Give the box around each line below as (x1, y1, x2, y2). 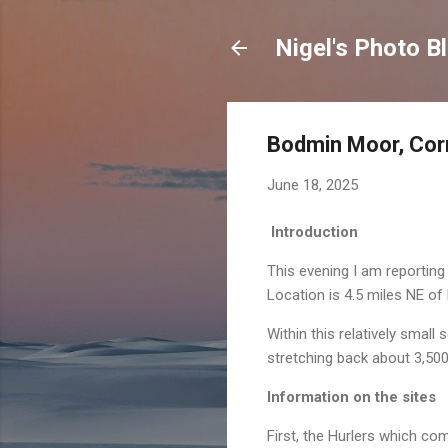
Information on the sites (267, 387, 436, 406)
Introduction (267, 222, 358, 241)
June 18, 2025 (267, 176, 358, 194)
